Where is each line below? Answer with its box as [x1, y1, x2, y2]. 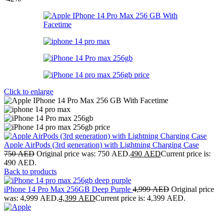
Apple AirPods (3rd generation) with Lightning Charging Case [4, 141, 199, 149]
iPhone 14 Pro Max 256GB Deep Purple [4, 185, 133, 193]
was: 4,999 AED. [4, 194, 59, 202]
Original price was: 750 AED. [37, 149, 130, 158]
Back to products [4, 167, 57, 176]
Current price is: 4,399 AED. [95, 194, 185, 202]
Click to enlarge [4, 87, 53, 96]
